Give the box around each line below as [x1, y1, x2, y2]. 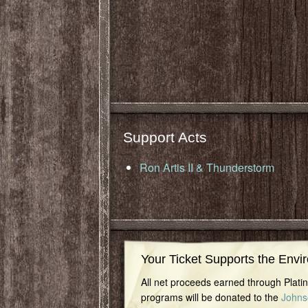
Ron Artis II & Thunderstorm [140, 159, 274, 175]
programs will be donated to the [140, 289, 281, 304]
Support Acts [123, 129, 207, 145]
